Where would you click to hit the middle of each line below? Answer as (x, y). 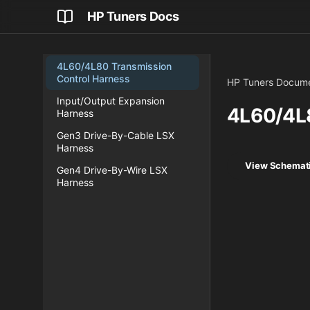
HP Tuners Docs (133, 16)
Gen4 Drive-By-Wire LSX (112, 170)
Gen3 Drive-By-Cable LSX (116, 135)
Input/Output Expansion (111, 101)
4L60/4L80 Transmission (114, 66)
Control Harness (93, 79)
